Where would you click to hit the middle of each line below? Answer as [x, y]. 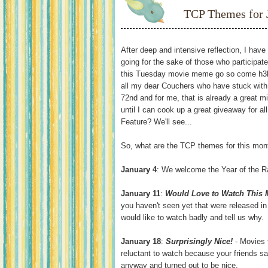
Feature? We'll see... [156, 122]
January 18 [141, 241]
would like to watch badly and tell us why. [192, 217]
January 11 [141, 194]
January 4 [139, 170]
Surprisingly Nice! [199, 241]
